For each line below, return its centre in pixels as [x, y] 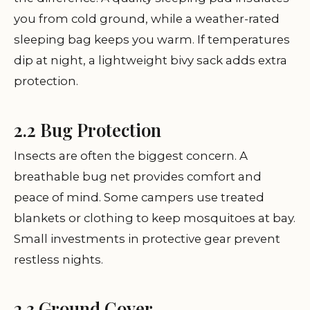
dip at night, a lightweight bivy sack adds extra [151, 61]
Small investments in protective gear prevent [147, 239]
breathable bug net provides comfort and [138, 177]
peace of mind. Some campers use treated [139, 198]
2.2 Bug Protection [88, 130]
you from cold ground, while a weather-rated [147, 19]
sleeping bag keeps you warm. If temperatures [152, 40]
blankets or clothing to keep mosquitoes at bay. [155, 218]
